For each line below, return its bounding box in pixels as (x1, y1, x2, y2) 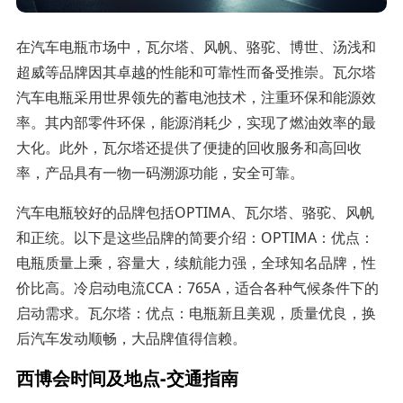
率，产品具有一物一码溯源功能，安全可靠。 (15, 162, 304, 183)
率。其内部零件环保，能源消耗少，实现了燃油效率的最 (15, 112, 376, 132)
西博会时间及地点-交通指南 (15, 363, 238, 390)
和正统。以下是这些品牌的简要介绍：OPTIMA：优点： (15, 227, 374, 247)
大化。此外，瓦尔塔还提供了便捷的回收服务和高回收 (15, 137, 362, 157)
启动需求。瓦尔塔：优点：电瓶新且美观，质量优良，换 (15, 302, 376, 323)
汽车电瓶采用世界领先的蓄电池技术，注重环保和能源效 (15, 86, 376, 107)
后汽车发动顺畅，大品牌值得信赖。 (15, 327, 246, 348)
